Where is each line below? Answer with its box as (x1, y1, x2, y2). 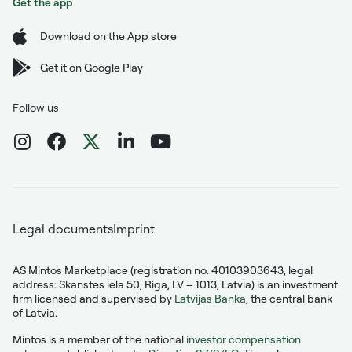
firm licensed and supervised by (13, 291, 174, 305)
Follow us (13, 100, 59, 114)
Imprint (113, 220, 155, 236)
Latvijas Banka (174, 291, 246, 305)
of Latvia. (13, 305, 57, 319)
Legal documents (13, 220, 113, 236)
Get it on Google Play (40, 60, 143, 74)
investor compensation (186, 332, 301, 346)
